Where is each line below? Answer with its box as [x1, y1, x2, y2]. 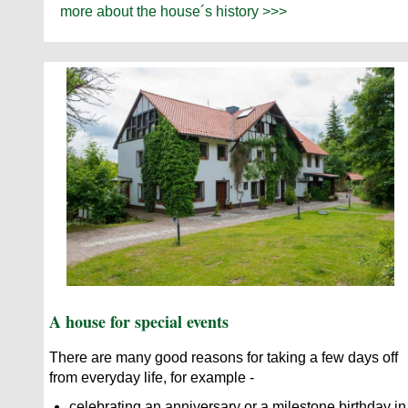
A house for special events [49, 310, 229, 334]
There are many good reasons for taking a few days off [49, 350, 398, 366]
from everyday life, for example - [49, 370, 254, 386]
